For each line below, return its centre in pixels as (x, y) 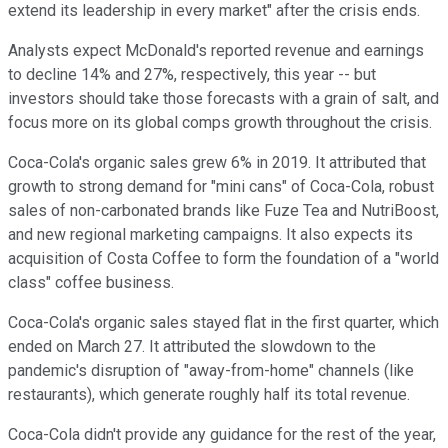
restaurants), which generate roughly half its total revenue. (209, 395)
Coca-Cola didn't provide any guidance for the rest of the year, (222, 435)
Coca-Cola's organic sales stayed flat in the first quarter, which (223, 323)
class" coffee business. (91, 283)
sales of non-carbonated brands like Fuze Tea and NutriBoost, (223, 211)
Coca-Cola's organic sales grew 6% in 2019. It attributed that (217, 163)
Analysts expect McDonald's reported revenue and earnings (216, 51)
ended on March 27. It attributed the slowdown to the (192, 347)
